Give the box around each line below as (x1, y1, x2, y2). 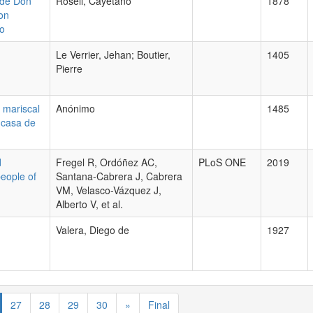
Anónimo (56, 101, 95, 115)
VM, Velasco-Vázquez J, (56, 183, 161, 197)
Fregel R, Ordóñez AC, (56, 155, 157, 169)
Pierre (56, 61, 82, 75)
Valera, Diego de (56, 223, 129, 237)
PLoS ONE (198, 155, 246, 169)
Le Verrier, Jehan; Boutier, (56, 48, 170, 61)
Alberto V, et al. (56, 197, 123, 211)
